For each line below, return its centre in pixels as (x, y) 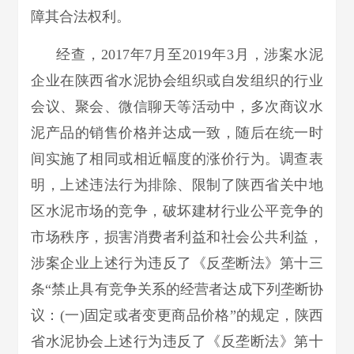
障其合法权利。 (81, 17)
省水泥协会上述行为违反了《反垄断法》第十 (177, 341)
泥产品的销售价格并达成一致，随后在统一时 (177, 133)
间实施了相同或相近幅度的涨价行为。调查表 (177, 159)
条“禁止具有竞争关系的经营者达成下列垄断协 (177, 289)
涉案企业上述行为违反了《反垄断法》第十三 (177, 263)
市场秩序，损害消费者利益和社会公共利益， (177, 237)
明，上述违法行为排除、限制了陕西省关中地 (177, 185)
